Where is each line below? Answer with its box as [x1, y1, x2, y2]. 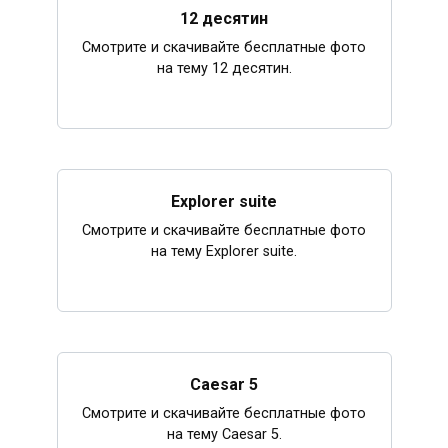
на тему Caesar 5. [166, 426, 282, 444]
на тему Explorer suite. [151, 243, 297, 261]
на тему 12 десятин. [156, 59, 292, 77]
